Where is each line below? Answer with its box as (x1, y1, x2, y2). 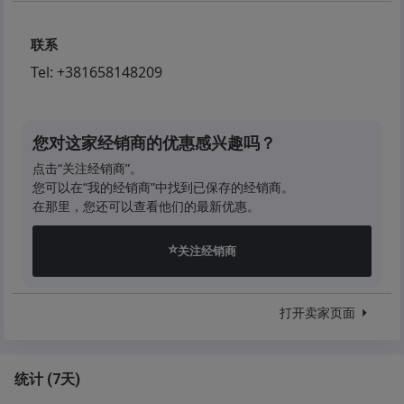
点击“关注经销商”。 (32, 160, 143, 177)
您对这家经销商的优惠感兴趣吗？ (32, 132, 277, 153)
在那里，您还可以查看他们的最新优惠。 (32, 197, 261, 215)
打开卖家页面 (279, 304, 355, 321)
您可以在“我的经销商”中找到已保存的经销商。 (32, 179, 295, 196)
